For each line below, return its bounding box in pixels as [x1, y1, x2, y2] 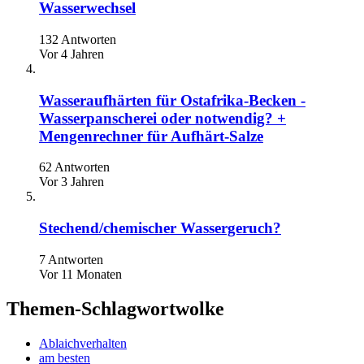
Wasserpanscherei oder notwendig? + [39, 109, 286, 127]
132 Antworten [39, 32, 116, 46]
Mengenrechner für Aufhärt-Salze [39, 127, 263, 145]
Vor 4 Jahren [39, 47, 104, 61]
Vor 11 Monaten [39, 266, 122, 281]
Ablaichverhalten [39, 336, 127, 350]
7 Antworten [39, 252, 103, 266]
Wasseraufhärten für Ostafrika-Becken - [39, 91, 305, 109]
